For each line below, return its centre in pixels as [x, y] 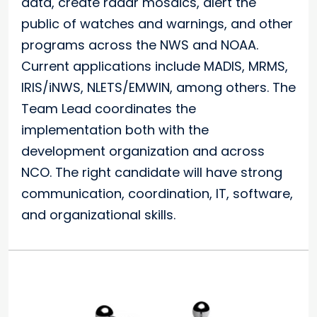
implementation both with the [115, 130]
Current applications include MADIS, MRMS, [155, 67]
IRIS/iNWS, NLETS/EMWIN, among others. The [158, 88]
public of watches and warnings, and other [157, 24]
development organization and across [143, 151]
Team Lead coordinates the [109, 109]
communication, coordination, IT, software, [157, 194]
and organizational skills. [98, 215]
